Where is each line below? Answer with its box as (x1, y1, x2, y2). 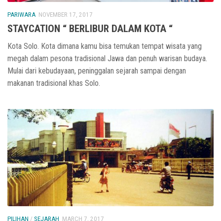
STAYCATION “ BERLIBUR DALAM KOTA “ (7, 23, 173, 35)
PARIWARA (7, 11, 36, 19)
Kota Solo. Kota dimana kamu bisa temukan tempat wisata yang (7, 41, 202, 51)
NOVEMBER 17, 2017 (38, 11, 93, 19)
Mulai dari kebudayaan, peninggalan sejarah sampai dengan (7, 66, 186, 76)
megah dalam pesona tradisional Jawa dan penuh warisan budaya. (7, 54, 207, 64)
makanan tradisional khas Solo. (7, 78, 100, 88)
